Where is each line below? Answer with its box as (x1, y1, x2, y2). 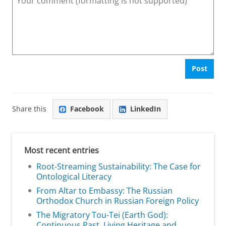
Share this (12, 104, 46, 114)
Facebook (70, 104, 104, 114)
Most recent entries (24, 144, 99, 156)
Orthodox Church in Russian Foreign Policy (36, 195, 199, 206)
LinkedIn (130, 104, 161, 114)
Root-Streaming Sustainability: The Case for (36, 160, 201, 172)
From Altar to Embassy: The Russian (36, 185, 173, 196)
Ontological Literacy (36, 171, 111, 182)
